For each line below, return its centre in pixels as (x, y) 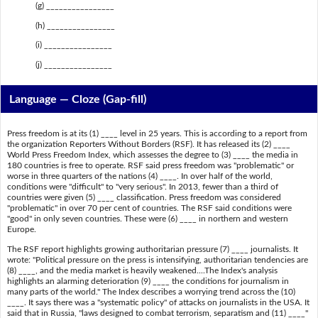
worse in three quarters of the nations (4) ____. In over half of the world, (139, 176)
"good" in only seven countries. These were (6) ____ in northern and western (147, 219)
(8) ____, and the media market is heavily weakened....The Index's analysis (142, 270)
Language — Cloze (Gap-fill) (78, 99)
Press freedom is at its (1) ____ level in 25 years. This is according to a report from (157, 134)
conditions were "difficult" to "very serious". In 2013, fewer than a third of (142, 187)
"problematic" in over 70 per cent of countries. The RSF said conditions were (149, 208)
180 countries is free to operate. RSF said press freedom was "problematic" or (150, 166)
